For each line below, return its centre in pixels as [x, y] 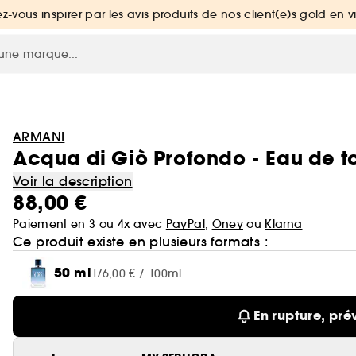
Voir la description [73, 181]
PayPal [185, 224]
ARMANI [39, 137]
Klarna [284, 224]
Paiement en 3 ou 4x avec [89, 224]
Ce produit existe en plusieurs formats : [140, 242]
